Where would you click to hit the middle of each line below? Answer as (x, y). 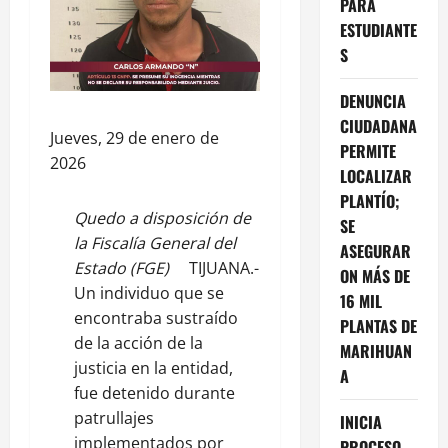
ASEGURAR (375, 250)
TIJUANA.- (214, 267)
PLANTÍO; (369, 200)
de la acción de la (138, 342)
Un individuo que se (149, 292)
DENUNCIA (372, 100)
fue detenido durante (154, 392)
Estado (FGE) (121, 267)
